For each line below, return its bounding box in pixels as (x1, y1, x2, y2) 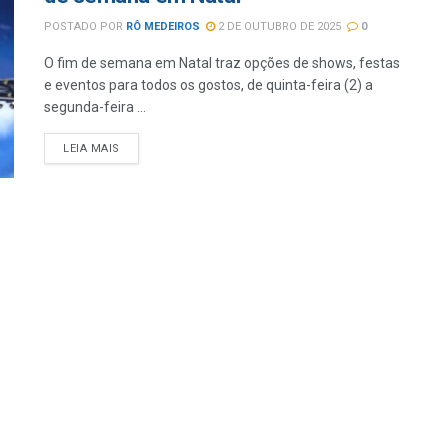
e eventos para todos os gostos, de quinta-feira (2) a (44, 77, 373, 93)
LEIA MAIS (63, 142, 120, 155)
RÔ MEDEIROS (126, 20, 200, 33)
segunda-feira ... (44, 99, 146, 115)
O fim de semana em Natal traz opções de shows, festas (44, 55, 400, 71)
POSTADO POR (44, 20, 123, 33)
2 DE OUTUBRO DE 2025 (215, 20, 341, 33)
